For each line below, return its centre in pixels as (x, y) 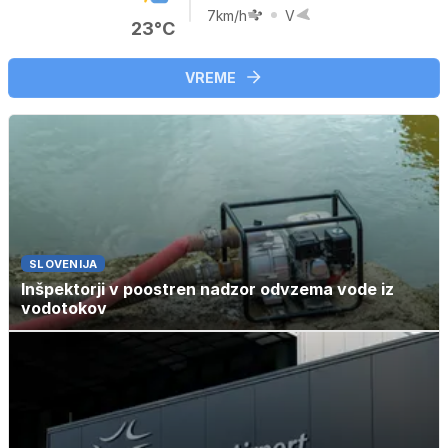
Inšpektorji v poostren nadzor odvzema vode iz (207, 289)
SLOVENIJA (63, 264)
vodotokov (64, 308)
